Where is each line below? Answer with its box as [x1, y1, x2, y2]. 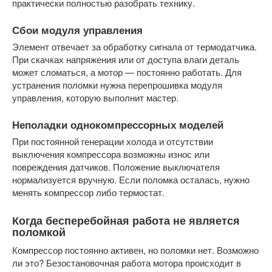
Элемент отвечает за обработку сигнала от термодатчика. [12, 40, 257, 53]
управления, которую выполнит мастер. [12, 91, 178, 104]
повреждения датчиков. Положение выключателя [12, 160, 220, 174]
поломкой [12, 224, 66, 240]
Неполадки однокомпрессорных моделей [12, 117, 223, 132]
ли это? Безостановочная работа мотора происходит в [12, 256, 241, 270]
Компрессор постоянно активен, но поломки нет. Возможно [12, 243, 259, 257]
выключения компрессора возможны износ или [12, 148, 209, 161]
